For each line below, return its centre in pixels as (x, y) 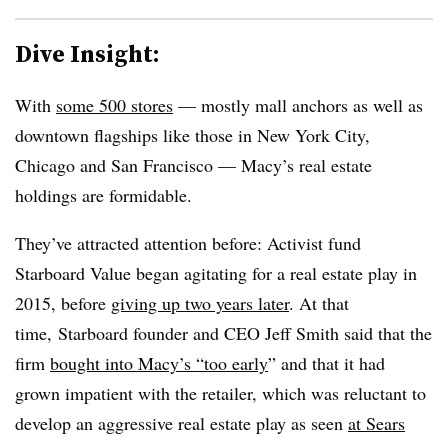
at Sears (376, 423)
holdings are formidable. (103, 195)
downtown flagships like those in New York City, (192, 135)
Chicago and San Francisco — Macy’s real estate (193, 165)
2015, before (63, 303)
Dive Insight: (87, 53)
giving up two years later (200, 303)
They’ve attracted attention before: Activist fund (188, 243)
